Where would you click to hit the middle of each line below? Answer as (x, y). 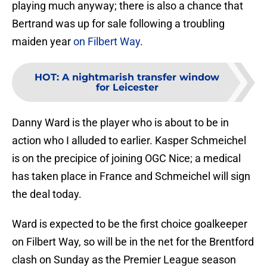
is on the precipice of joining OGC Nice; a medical (126, 159)
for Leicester (127, 88)
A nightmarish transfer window (141, 77)
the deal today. (47, 194)
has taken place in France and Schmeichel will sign (131, 176)
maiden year (43, 42)
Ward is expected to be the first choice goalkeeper (130, 224)
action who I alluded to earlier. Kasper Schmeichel (129, 141)
